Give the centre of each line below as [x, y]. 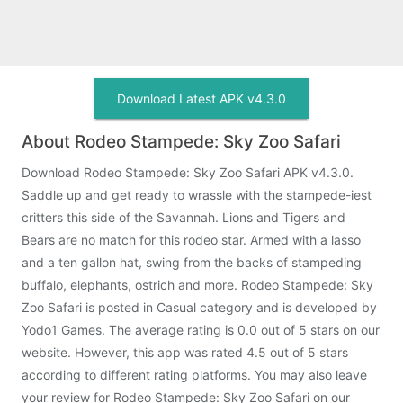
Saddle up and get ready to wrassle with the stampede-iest [197, 195]
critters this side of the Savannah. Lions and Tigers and [184, 217]
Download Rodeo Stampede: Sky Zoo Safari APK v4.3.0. [188, 172]
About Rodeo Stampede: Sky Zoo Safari [181, 142]
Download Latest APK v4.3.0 [201, 99]
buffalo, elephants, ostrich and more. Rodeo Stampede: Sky [197, 285]
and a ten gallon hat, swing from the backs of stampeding [192, 262]
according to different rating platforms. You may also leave [194, 375]
